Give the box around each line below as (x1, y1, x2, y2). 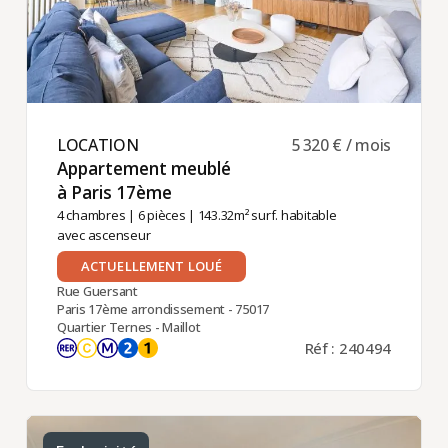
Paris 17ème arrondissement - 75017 (56, 300, 270, 319)
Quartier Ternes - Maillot (56, 318, 201, 337)
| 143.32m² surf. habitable (185, 206, 337, 225)
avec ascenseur (56, 226, 151, 245)
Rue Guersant (56, 282, 138, 301)
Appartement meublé (56, 156, 231, 180)
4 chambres (56, 206, 126, 225)
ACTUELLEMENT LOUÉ (80, 257, 223, 276)
